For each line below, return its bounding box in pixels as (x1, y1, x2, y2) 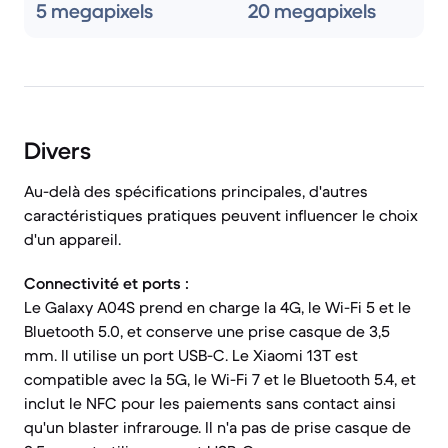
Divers (24, 136, 91, 166)
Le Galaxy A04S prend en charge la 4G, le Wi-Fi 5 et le (24, 297, 411, 317)
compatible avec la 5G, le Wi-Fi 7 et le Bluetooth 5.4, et (24, 369, 416, 389)
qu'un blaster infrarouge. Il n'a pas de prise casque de (24, 417, 411, 437)
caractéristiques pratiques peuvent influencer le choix (24, 205, 418, 225)
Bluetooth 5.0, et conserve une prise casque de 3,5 (24, 321, 390, 341)
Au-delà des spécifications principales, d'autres (24, 181, 368, 201)
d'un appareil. (24, 229, 121, 249)
